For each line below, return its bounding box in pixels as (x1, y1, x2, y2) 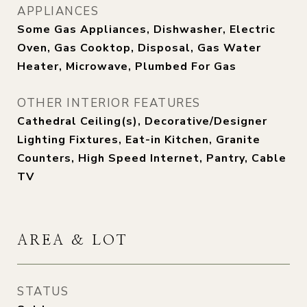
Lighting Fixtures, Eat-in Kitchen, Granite (17, 132, 260, 147)
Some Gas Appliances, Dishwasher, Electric (17, 22, 275, 37)
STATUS (17, 284, 69, 299)
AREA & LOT (17, 233, 128, 247)
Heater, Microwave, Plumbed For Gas (17, 59, 236, 74)
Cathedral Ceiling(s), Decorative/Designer (17, 114, 267, 129)
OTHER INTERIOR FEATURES (17, 95, 201, 111)
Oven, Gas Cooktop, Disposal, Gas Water (17, 40, 261, 56)
